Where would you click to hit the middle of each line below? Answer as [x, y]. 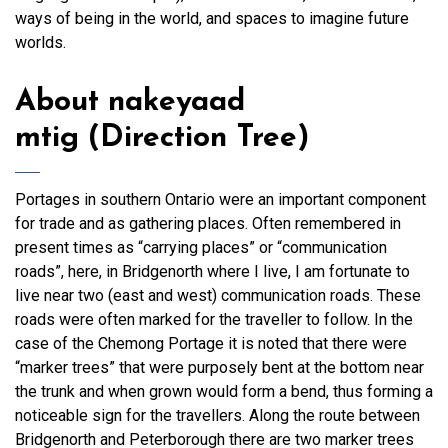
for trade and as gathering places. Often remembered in [208, 223]
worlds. [40, 42]
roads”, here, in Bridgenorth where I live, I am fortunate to [212, 271]
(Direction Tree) [198, 138]
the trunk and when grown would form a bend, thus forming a [224, 391]
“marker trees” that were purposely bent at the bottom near [219, 367]
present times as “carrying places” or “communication [201, 247]
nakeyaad [176, 102]
